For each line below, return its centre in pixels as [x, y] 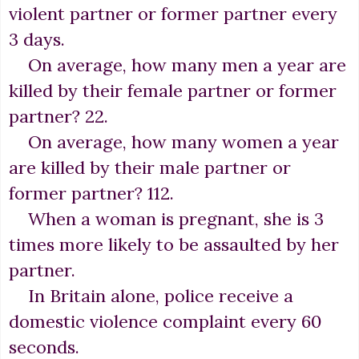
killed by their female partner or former [173, 91]
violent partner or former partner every [173, 14]
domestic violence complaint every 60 [165, 322]
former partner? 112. [91, 194]
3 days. [37, 40]
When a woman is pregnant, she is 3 [166, 219]
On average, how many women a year [174, 142]
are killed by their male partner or [150, 168]
